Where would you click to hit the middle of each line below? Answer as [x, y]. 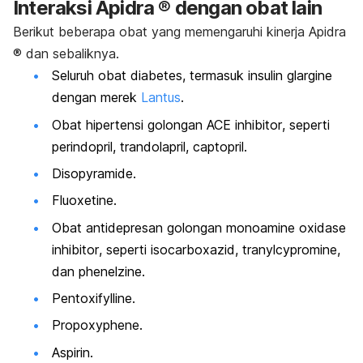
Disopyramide [92, 173]
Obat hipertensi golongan [129, 124]
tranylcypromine [290, 249]
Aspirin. [73, 352]
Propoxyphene [96, 325]
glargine [310, 76]
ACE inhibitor [244, 124]
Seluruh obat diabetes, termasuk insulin [169, 76]
